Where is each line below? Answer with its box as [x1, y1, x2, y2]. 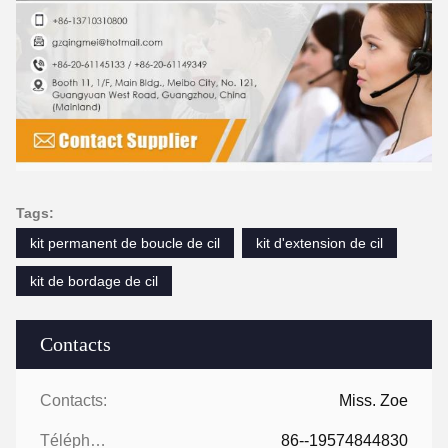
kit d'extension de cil [256, 235, 383, 252]
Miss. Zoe [339, 392, 408, 410]
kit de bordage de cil [30, 273, 158, 290]
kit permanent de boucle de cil [30, 235, 220, 252]
